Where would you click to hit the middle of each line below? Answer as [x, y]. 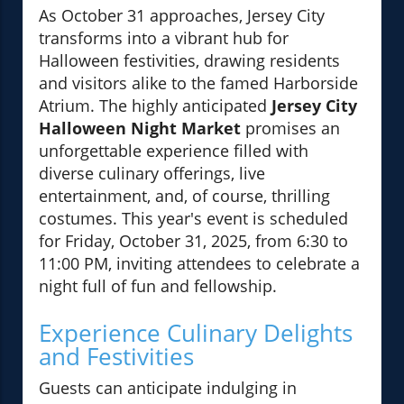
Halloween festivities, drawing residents [189, 61]
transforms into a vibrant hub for [164, 38]
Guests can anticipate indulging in [168, 388]
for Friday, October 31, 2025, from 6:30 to [193, 241]
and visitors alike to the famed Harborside [198, 83]
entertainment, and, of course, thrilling [184, 196]
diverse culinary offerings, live [152, 174]
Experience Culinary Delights [196, 333]
